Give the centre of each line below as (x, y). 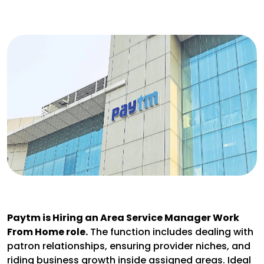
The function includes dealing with (171, 232)
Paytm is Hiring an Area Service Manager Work (123, 217)
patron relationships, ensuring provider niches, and (129, 246)
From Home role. (47, 232)
